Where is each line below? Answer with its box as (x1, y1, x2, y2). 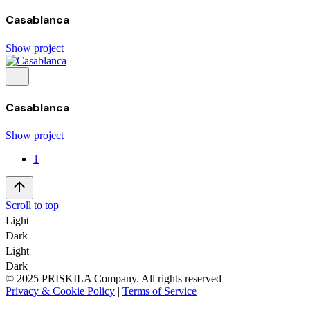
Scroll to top (6, 199, 59, 212)
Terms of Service (122, 285, 197, 298)
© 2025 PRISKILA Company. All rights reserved (6, 273, 221, 285)
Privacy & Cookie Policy (6, 285, 115, 298)
